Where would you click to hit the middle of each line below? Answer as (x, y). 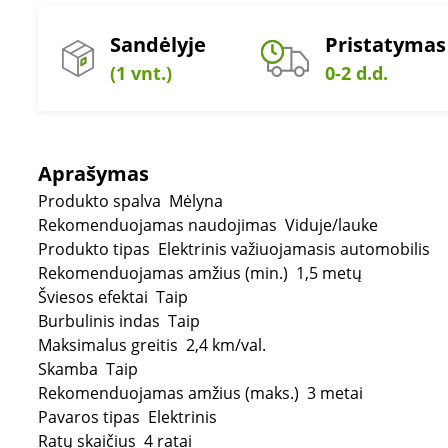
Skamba (70, 369)
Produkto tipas (96, 249)
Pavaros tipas (91, 417)
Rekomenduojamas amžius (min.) (165, 273)
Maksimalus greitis (110, 345)
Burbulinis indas (101, 321)
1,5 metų (329, 273)
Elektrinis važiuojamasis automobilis (294, 249)
